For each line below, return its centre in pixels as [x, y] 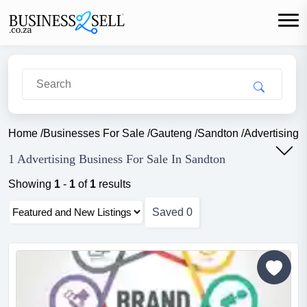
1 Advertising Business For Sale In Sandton [117, 159]
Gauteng [171, 133]
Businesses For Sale [94, 133]
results [113, 184]
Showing [31, 184]
